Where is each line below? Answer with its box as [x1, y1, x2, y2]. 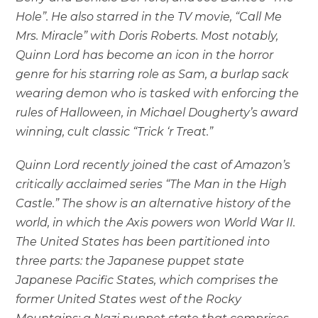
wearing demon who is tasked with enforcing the [16, 87, 300, 101]
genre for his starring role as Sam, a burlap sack [16, 67, 290, 82]
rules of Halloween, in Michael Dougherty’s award [16, 106, 299, 120]
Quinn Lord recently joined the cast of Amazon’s [16, 158, 291, 172]
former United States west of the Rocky [16, 292, 242, 307]
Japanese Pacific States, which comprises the [16, 273, 279, 287]
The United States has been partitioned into [16, 235, 270, 249]
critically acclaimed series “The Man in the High [16, 177, 287, 192]
